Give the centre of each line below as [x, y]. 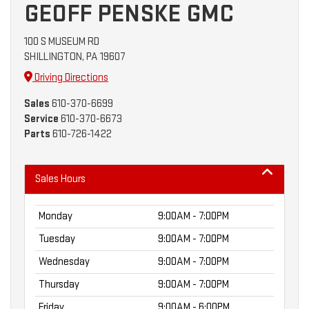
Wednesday [64, 261]
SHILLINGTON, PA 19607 [75, 57]
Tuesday [57, 239]
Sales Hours [60, 179]
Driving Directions [70, 77]
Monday [56, 216]
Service [41, 119]
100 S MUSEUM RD [62, 41]
